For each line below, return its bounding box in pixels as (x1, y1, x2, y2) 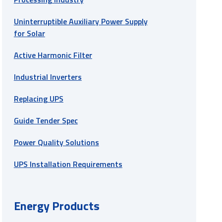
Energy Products (13, 196, 100, 215)
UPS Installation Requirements (13, 158, 122, 170)
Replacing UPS (13, 92, 63, 105)
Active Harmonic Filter (13, 49, 92, 61)
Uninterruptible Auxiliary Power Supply (13, 15, 148, 27)
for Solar (13, 27, 45, 39)
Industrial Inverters (13, 70, 82, 83)
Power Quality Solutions (13, 136, 99, 148)
